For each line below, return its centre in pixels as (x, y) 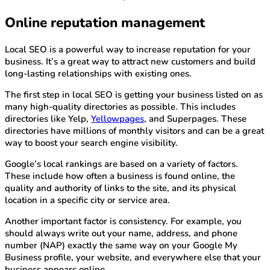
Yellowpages (118, 118)
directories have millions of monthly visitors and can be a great (134, 130)
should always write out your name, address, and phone (121, 233)
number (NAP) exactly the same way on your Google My (121, 245)
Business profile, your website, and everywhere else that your (133, 257)
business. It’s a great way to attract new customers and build (130, 61)
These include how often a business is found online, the (120, 176)
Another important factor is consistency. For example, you (123, 221)
